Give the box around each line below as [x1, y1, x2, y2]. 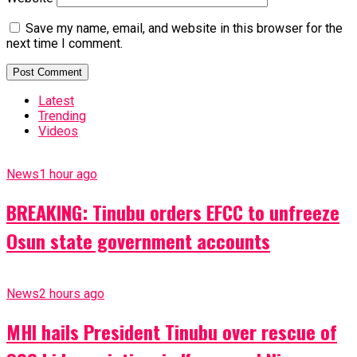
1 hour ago [39, 167, 97, 182]
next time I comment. [6, 36, 123, 52]
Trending [38, 108, 86, 124]
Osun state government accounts [6, 226, 270, 256]
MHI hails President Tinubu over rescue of [6, 317, 337, 346]
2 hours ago [39, 286, 104, 302]
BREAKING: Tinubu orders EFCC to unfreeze [6, 198, 339, 227]
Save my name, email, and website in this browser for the [25, 21, 343, 37]
